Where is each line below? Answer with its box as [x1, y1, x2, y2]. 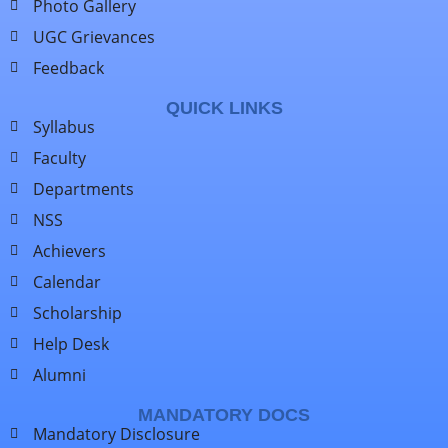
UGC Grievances [32, 25, 155, 48]
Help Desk [32, 332, 109, 355]
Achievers [32, 239, 106, 262]
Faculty [32, 146, 86, 169]
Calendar [32, 270, 101, 293]
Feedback [32, 56, 104, 79]
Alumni [32, 363, 86, 386]
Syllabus [32, 115, 95, 138]
